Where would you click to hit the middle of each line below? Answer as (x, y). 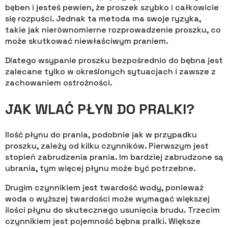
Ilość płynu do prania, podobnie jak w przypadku (101, 134)
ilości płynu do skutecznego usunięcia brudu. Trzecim (112, 210)
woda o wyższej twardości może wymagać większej (107, 198)
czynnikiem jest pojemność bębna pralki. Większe (103, 221)
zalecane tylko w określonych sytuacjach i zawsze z (110, 72)
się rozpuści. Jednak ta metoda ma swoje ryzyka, (103, 19)
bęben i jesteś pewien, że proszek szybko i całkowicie (112, 8)
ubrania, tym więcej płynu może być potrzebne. (101, 168)
